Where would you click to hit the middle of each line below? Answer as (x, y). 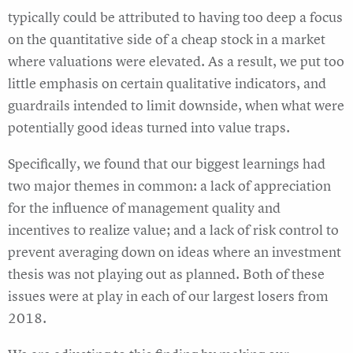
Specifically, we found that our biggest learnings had (167, 164)
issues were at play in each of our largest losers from (168, 296)
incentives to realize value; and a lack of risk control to (173, 230)
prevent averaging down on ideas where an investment (175, 252)
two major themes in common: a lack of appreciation (169, 186)
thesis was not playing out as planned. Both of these (166, 274)
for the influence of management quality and (144, 208)
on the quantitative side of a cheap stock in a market (167, 39)
